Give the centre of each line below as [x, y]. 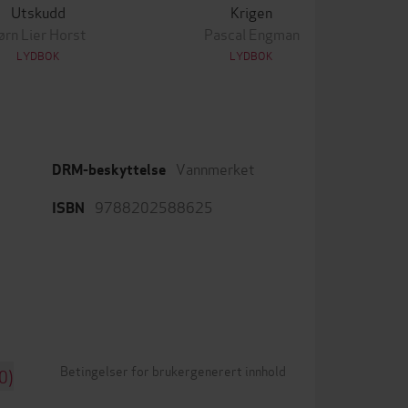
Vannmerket [215, 168]
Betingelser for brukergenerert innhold [173, 370]
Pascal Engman [251, 33]
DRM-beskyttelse [109, 170]
